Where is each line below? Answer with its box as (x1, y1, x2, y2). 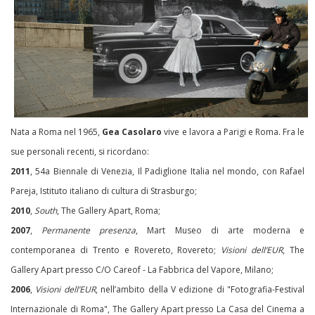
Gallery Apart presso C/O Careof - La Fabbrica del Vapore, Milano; (11, 264, 274, 276)
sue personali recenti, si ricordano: (11, 146, 149, 158)
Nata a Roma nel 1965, (11, 126, 103, 139)
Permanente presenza (41, 224, 136, 237)
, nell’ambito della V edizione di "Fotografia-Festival (95, 283, 304, 296)
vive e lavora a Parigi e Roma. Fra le (162, 126, 305, 139)
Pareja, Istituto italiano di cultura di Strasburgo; (11, 185, 197, 198)
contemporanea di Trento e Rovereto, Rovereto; (11, 244, 221, 257)
